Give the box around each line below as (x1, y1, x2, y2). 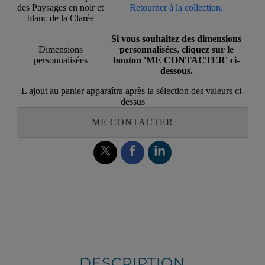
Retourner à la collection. (130, 2, 223, 12)
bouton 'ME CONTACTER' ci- (113, 54, 240, 65)
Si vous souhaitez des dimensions (111, 33, 241, 44)
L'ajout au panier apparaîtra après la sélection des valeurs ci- (21, 85, 244, 96)
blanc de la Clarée (27, 12, 94, 23)
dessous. (160, 65, 193, 76)
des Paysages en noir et (17, 2, 104, 12)
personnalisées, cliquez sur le (119, 44, 234, 54)
